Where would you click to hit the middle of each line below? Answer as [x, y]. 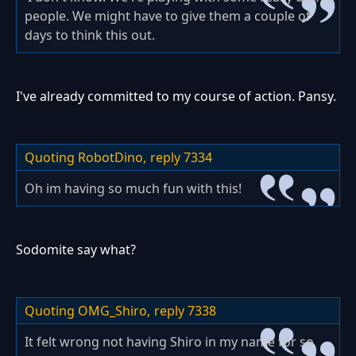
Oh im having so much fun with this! [133, 188]
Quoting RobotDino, [85, 157]
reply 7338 [185, 310]
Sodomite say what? [76, 249]
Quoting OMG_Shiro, [87, 310]
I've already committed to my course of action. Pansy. [176, 96]
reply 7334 [181, 157]
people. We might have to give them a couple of [168, 15]
